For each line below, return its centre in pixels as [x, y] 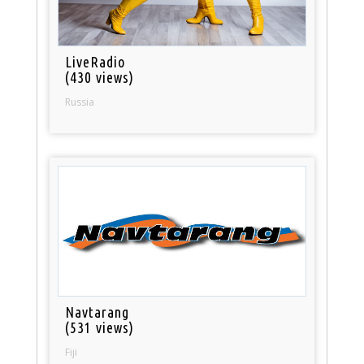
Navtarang [97, 312]
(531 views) [100, 328]
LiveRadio [95, 61]
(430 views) [100, 77]
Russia [80, 102]
